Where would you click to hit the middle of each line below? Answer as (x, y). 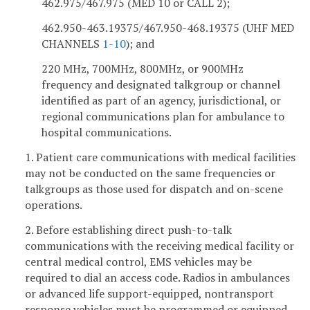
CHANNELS (72, 44)
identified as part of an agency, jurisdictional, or (161, 101)
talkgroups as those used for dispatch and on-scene (154, 189)
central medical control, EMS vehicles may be (138, 261)
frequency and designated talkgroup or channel (161, 85)
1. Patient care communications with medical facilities (160, 157)
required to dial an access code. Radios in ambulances (157, 277)
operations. (54, 204)
